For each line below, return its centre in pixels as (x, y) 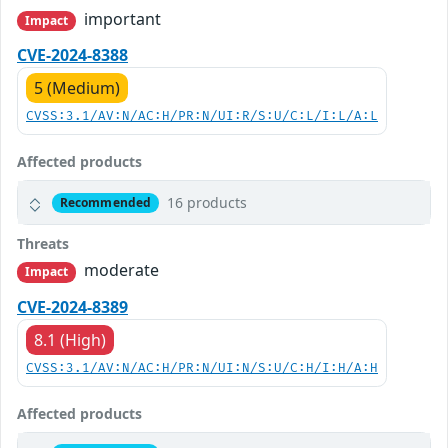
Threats (43, 244)
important (121, 19)
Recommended (105, 202)
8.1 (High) (70, 339)
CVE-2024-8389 (72, 306)
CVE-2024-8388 (72, 55)
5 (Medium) (77, 88)
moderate (120, 270)
